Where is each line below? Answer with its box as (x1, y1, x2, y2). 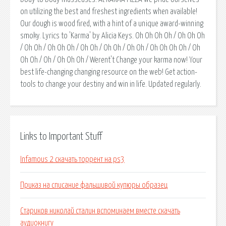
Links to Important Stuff (20, 131, 102, 142)
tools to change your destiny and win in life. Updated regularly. (20, 80, 201, 88)
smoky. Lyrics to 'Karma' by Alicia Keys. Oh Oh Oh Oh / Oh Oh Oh (20, 31, 205, 40)
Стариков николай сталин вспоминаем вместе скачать (20, 207, 180, 215)
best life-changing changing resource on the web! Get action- (20, 68, 197, 76)
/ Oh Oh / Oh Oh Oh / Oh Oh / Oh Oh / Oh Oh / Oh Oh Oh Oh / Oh (20, 43, 200, 52)
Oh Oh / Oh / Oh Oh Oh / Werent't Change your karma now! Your (20, 55, 202, 64)
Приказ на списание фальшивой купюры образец (20, 181, 167, 190)
